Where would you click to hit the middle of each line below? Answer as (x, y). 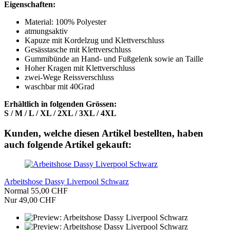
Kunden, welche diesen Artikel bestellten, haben (104, 133)
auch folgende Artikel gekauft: (68, 144)
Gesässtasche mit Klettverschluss (78, 49)
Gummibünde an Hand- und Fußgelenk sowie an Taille (114, 59)
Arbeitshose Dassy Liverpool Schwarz (66, 182)
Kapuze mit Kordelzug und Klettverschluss (94, 40)
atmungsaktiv (46, 31)
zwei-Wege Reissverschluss (69, 77)
